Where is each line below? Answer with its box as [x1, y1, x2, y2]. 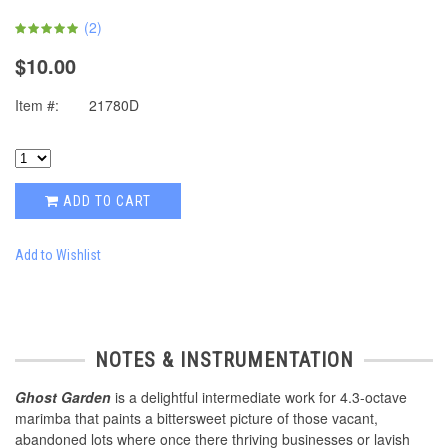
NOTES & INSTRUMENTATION [94, 348, 354, 373]
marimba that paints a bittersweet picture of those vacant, [15, 408, 378, 429]
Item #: [15, 95, 59, 116]
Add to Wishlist [15, 247, 101, 264]
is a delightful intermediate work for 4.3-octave [111, 387, 407, 408]
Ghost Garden [15, 387, 111, 408]
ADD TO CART [59, 193, 151, 210]
